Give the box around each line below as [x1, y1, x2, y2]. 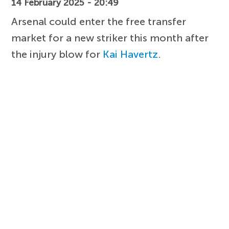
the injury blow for [11, 48, 103, 60]
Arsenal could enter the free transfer [11, 15, 187, 28]
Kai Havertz [103, 48, 158, 60]
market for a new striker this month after [11, 31, 209, 44]
